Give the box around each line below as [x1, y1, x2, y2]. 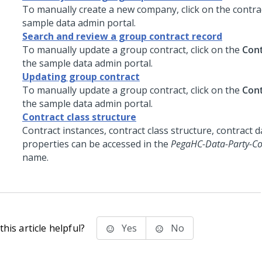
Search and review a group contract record [22, 30, 222, 43]
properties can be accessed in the [22, 137, 171, 150]
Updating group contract [22, 70, 140, 83]
